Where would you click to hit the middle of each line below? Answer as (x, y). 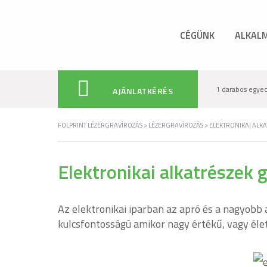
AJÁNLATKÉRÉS (143, 91)
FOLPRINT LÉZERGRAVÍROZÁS (100, 125)
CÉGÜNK (197, 35)
